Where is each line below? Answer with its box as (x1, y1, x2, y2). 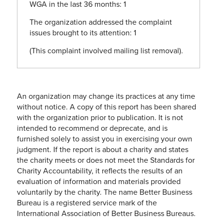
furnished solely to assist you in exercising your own (17, 133, 192, 144)
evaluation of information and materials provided (17, 175, 181, 186)
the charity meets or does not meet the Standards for (17, 154, 195, 165)
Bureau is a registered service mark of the (17, 197, 157, 208)
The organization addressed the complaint (30, 16, 172, 27)
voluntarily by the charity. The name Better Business (17, 186, 192, 197)
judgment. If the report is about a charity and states (17, 143, 188, 155)
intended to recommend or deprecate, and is (17, 122, 168, 133)
